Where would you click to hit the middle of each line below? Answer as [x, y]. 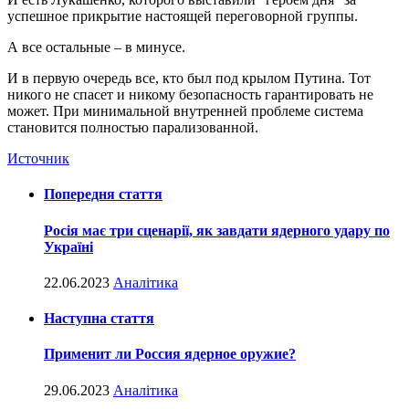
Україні [68, 246]
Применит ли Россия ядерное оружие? [170, 354]
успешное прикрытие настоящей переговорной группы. [183, 16]
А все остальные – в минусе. [96, 47]
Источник [38, 159]
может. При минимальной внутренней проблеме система [185, 111]
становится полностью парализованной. [133, 128]
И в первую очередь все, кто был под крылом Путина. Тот [189, 79]
